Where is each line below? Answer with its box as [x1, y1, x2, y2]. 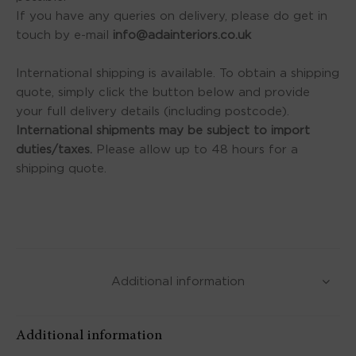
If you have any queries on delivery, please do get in [16, 10, 327, 22]
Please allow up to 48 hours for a [92, 143, 298, 156]
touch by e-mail [16, 29, 113, 41]
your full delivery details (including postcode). [16, 105, 289, 118]
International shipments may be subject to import [16, 124, 310, 137]
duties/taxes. [16, 143, 92, 156]
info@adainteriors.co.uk [113, 29, 251, 41]
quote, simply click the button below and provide [16, 86, 310, 99]
